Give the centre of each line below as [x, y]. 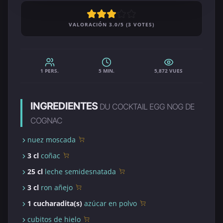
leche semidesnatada [80, 171]
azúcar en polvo [111, 203]
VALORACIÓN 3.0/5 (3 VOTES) [111, 24]
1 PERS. [50, 71]
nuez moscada [52, 140]
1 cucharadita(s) [56, 203]
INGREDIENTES [65, 106]
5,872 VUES [168, 71]
